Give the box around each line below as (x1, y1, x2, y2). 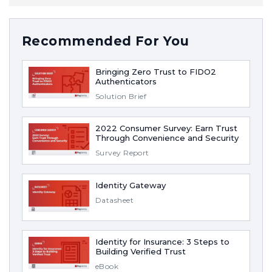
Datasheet (95, 195, 134, 205)
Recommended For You (22, 33, 189, 49)
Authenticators (95, 76, 157, 86)
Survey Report (95, 148, 149, 158)
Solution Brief (95, 91, 147, 101)
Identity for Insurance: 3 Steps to (95, 237, 229, 247)
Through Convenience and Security (95, 133, 239, 143)
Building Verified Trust (95, 246, 186, 257)
